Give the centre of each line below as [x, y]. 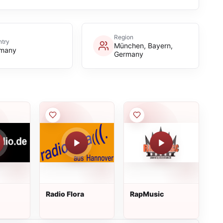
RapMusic [147, 194]
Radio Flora [65, 194]
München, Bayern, [143, 46]
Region [123, 37]
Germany [128, 54]
